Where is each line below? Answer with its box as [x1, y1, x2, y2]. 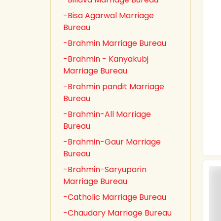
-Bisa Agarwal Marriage [63, 10, 154, 21]
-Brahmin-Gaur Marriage [63, 136, 161, 147]
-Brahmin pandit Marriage [63, 81, 164, 92]
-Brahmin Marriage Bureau [63, 37, 166, 49]
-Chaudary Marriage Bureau [63, 207, 172, 219]
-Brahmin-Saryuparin [63, 164, 147, 175]
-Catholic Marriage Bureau [63, 191, 166, 203]
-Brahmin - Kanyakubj [63, 53, 148, 65]
